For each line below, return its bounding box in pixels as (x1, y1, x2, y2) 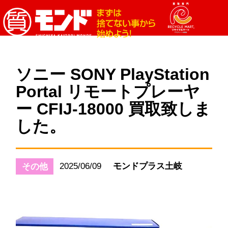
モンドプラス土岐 (113, 160, 183, 171)
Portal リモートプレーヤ (16, 82, 201, 101)
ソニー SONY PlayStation (16, 65, 210, 84)
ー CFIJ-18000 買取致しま (16, 100, 211, 119)
